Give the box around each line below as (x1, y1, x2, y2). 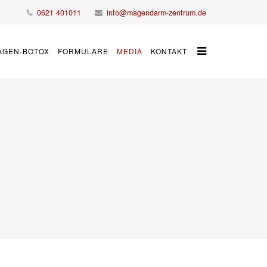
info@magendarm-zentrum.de (107, 7, 206, 18)
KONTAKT (151, 46, 187, 56)
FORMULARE (58, 46, 108, 56)
